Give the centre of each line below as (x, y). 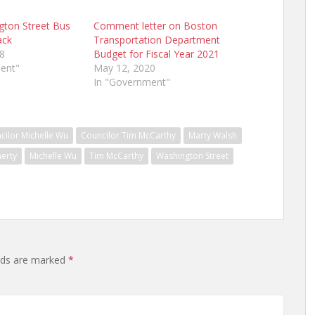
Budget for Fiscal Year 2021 (156, 54)
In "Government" (131, 82)
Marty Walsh (213, 135)
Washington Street (192, 156)
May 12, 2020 (124, 68)
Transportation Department (156, 40)
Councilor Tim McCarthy (128, 135)
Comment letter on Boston (155, 26)
